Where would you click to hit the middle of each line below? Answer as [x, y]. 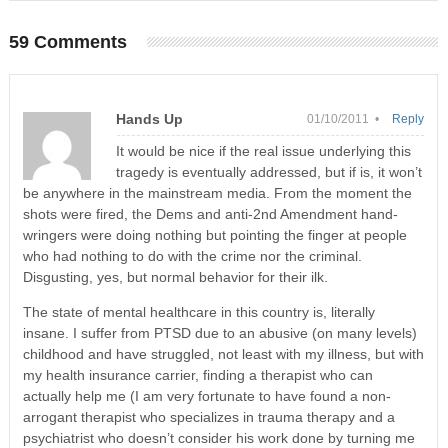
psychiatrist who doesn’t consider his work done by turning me [218, 437]
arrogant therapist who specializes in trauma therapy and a [208, 416]
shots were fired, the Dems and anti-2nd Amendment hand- [210, 213]
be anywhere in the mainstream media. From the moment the [217, 192]
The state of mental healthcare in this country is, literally [198, 311]
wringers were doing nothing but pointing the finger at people [214, 234]
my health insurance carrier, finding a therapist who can [197, 374]
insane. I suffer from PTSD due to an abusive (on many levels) [219, 332]
